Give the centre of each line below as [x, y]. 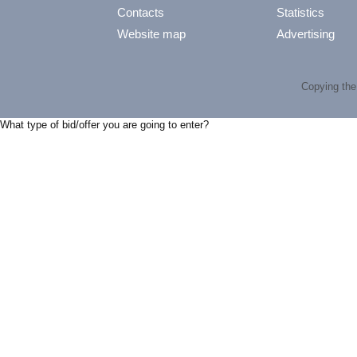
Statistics [300, 12]
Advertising [306, 34]
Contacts [141, 12]
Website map [151, 34]
